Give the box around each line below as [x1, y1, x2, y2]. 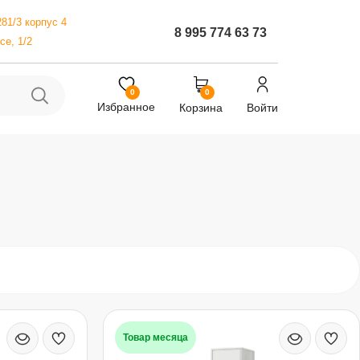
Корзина [179, 100, 223, 114]
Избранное [97, 100, 155, 113]
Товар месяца [122, 332, 188, 343]
